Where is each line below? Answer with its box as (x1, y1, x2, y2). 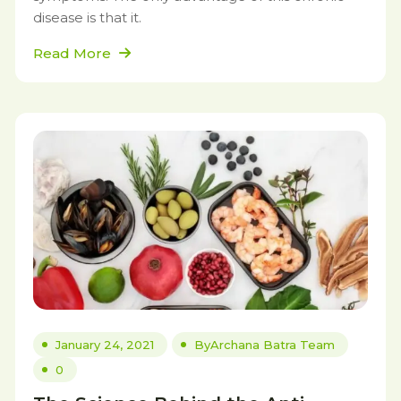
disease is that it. (33, 9, 141, 26)
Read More (33, 45, 115, 62)
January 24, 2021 (55, 337, 154, 352)
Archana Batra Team (210, 337, 335, 352)
